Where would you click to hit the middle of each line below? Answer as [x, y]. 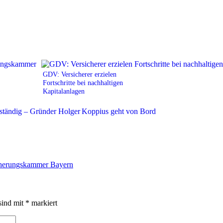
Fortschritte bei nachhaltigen [83, 82]
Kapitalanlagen [64, 91]
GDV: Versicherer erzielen [80, 74]
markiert [43, 203]
